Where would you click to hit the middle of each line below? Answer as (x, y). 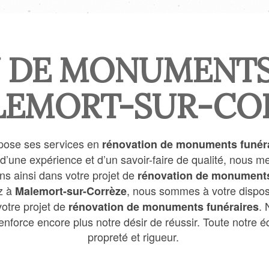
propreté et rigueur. (133, 237)
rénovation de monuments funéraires (164, 207)
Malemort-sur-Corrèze (71, 191)
